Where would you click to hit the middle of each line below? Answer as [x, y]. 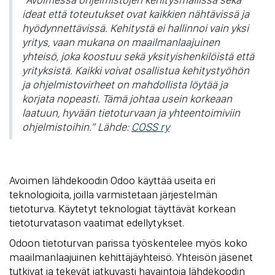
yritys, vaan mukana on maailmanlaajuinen [121, 42]
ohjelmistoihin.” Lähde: [77, 126]
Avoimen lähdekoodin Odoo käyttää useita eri [112, 180]
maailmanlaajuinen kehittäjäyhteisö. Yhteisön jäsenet [131, 257]
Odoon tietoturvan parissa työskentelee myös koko [128, 242]
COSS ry [150, 126]
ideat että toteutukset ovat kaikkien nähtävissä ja [136, 14]
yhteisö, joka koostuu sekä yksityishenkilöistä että [138, 56]
